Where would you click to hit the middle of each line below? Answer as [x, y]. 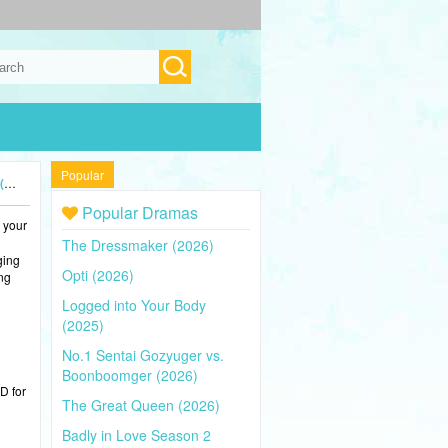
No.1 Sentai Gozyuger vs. [143, 355]
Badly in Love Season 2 [136, 435]
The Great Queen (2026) [141, 405]
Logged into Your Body [134, 305]
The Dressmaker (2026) [138, 245]
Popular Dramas [138, 212]
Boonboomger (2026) [130, 375]
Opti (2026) [98, 275]
